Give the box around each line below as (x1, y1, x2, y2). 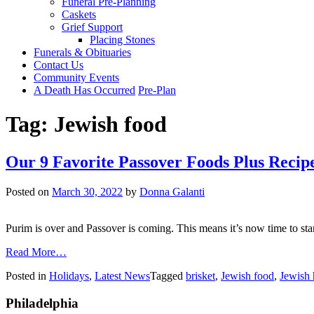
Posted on (6, 185, 52, 198)
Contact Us (34, 59, 83, 71)
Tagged (150, 269, 186, 282)
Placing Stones (90, 34, 155, 46)
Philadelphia (6, 295, 78, 310)
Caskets (62, 8, 96, 20)
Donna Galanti (139, 185, 205, 198)
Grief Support (62, 21, 123, 33)
